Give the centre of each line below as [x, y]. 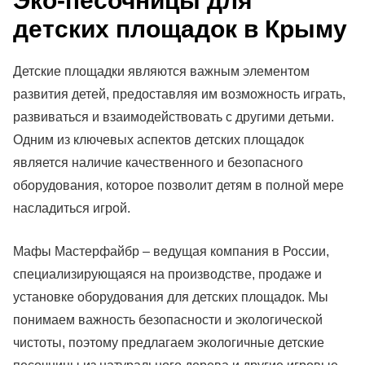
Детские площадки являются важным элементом [161, 72]
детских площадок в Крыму [180, 29]
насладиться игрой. [72, 209]
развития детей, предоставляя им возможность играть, [179, 95]
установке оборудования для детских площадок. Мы [171, 297]
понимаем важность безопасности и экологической [168, 320]
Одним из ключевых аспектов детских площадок [158, 140]
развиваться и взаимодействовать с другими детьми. [174, 117]
